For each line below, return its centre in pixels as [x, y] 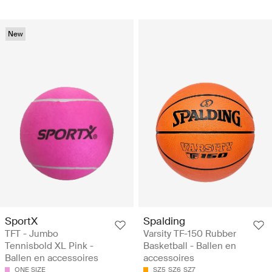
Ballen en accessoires [52, 258]
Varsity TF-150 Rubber [190, 234]
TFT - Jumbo [32, 234]
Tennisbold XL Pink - [49, 246]
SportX [21, 221]
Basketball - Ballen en [190, 246]
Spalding [164, 221]
